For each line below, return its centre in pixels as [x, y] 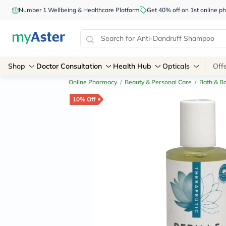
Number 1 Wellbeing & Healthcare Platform [79, 10]
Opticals [176, 66]
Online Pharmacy [93, 82]
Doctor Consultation [69, 66]
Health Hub [132, 66]
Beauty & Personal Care [158, 82]
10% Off [84, 99]
